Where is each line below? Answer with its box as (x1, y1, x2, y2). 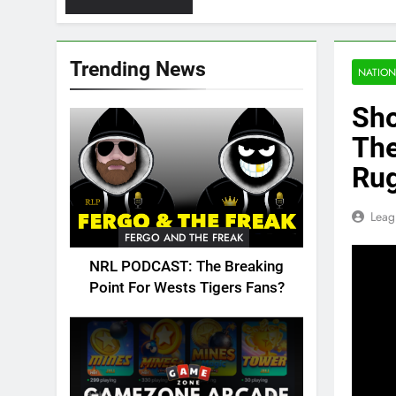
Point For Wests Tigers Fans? (88, 279, 285, 297)
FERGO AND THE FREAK (124, 230, 243, 247)
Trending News (70, 57, 206, 81)
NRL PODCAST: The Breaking (89, 258, 284, 276)
